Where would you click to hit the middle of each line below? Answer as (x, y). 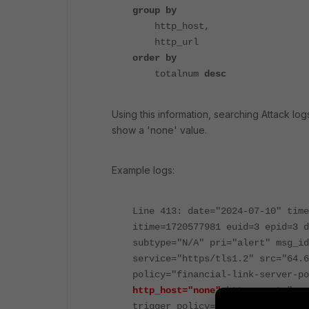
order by (154, 58)
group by (154, 11)
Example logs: (143, 170)
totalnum (168, 74)
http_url (166, 42)
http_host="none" (177, 291)
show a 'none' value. (159, 130)
